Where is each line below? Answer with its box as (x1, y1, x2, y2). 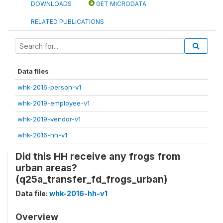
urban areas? (15, 161, 77, 174)
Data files (17, 67, 49, 75)
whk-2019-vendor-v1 (17, 114, 81, 123)
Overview (15, 211, 58, 222)
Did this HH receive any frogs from (15, 150, 180, 162)
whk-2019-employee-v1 (17, 99, 90, 107)
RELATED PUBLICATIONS (31, 17, 104, 25)
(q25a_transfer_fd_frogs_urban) (15, 173, 167, 185)
